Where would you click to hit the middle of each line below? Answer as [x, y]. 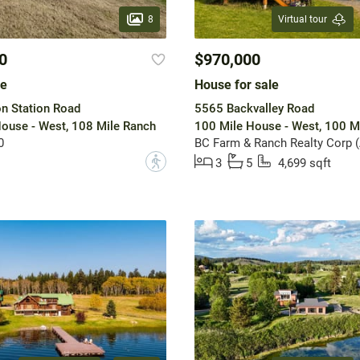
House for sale [236, 85]
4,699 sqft [304, 164]
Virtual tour [302, 20]
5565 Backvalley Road [254, 109]
